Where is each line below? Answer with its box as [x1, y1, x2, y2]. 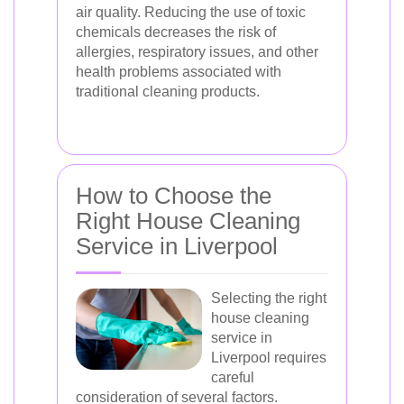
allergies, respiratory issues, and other [76, 44, 318, 60]
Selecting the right [211, 290, 326, 306]
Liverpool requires [211, 350, 326, 365]
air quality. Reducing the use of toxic [76, 5, 306, 20]
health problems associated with [76, 64, 281, 79]
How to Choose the [76, 182, 271, 209]
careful [211, 370, 254, 385]
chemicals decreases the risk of [76, 24, 276, 40]
